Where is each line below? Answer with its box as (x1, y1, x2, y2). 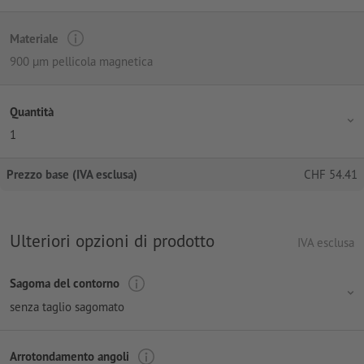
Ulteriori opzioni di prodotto (10, 229, 214, 253)
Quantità (10, 103, 54, 119)
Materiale (10, 30, 58, 46)
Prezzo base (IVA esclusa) (6, 167, 137, 183)
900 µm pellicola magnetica (10, 54, 153, 70)
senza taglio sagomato (10, 298, 124, 314)
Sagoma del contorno (10, 275, 119, 292)
